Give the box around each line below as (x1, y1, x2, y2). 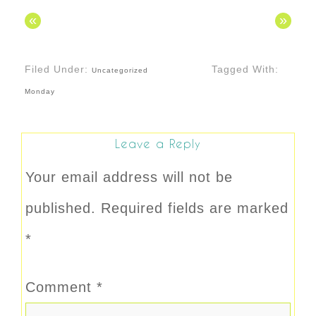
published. (25, 200, 96, 217)
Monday (25, 87, 55, 96)
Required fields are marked (101, 200, 288, 217)
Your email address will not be (25, 169, 233, 186)
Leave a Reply (115, 137, 201, 151)
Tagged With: (211, 63, 279, 75)
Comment (25, 279, 97, 296)
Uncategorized (92, 66, 148, 75)
